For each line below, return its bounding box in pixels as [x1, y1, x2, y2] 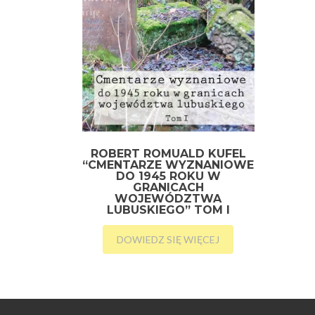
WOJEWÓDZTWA [115, 191, 222, 205]
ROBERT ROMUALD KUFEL [90, 146, 246, 160]
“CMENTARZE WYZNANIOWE [82, 157, 255, 172]
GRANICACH [132, 180, 204, 194]
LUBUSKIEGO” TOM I [106, 202, 230, 217]
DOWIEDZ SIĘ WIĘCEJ [117, 233, 220, 245]
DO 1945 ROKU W [115, 169, 221, 183]
